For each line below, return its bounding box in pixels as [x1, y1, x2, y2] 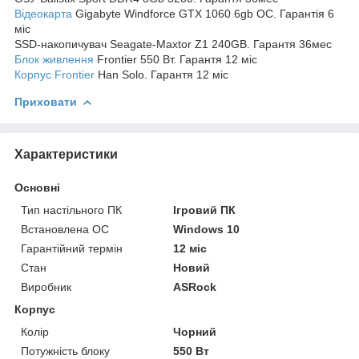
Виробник [21, 280, 71, 293]
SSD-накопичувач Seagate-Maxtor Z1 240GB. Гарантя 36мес [14, 37, 332, 50]
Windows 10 [173, 222, 240, 236]
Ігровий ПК [173, 203, 236, 216]
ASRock [173, 280, 217, 293]
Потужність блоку [21, 344, 110, 357]
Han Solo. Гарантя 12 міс [95, 67, 228, 81]
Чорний [173, 325, 217, 338]
